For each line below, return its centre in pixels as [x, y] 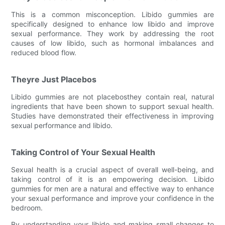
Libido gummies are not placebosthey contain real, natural [113, 96]
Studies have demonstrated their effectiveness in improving [113, 116]
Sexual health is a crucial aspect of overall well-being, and [113, 169]
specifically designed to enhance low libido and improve [113, 24]
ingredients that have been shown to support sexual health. [113, 106]
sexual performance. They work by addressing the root [113, 33]
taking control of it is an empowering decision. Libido [113, 179]
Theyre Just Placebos [54, 79]
